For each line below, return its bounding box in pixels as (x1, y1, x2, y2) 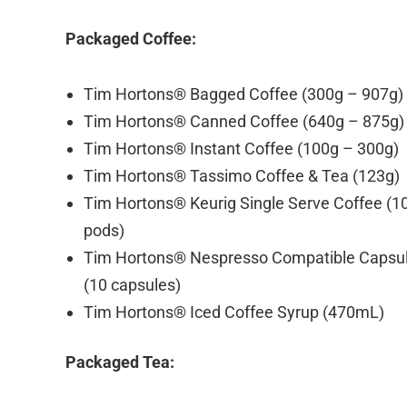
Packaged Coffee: (65, 28, 196, 48)
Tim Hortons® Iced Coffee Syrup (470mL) (84, 302, 384, 322)
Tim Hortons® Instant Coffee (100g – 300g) (84, 138, 399, 158)
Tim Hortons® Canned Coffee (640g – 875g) (84, 111, 404, 131)
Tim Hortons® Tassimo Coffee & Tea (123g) (84, 165, 400, 185)
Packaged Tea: (65, 352, 174, 372)
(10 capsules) (84, 274, 181, 294)
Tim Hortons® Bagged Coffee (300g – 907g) (84, 84, 403, 104)
